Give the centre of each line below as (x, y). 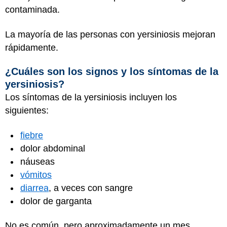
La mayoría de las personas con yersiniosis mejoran (110, 34)
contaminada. (32, 10)
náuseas (37, 161)
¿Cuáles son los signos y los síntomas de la (112, 71)
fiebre (32, 135)
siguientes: (27, 110)
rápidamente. (32, 47)
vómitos (36, 175)
